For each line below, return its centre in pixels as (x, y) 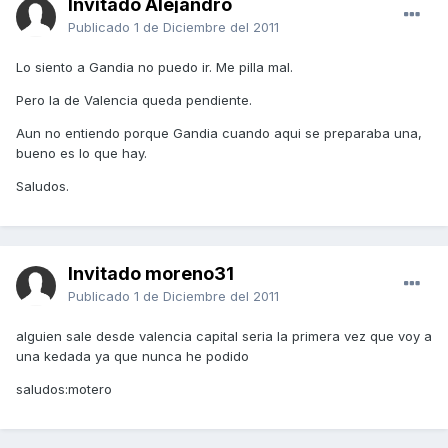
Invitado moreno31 (151, 274)
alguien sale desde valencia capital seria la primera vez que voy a (224, 336)
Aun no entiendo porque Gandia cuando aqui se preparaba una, (219, 133)
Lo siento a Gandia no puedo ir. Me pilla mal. (154, 67)
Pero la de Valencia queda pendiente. (134, 100)
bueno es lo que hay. (81, 153)
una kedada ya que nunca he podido (132, 356)
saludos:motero (64, 389)
